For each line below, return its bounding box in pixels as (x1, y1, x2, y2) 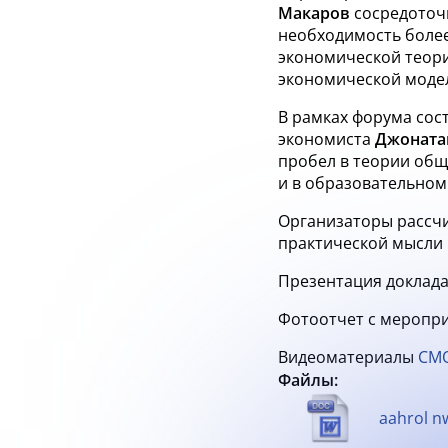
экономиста (278, 128, 375, 150)
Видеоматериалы (278, 346, 418, 368)
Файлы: (278, 369, 338, 391)
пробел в (278, 150, 349, 172)
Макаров (278, 2, 350, 24)
